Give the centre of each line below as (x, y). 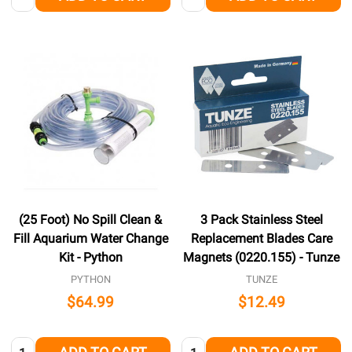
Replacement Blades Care (261, 238)
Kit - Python (90, 257)
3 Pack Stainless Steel (261, 219)
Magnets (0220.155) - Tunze (262, 257)
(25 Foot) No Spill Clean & (91, 219)
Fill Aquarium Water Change (90, 238)
